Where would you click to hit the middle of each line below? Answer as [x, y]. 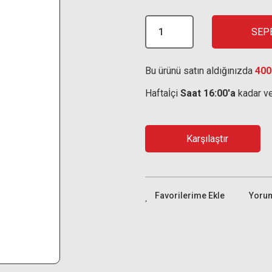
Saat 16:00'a [208, 93]
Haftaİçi [163, 93]
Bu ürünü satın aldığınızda [200, 71]
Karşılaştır [207, 138]
